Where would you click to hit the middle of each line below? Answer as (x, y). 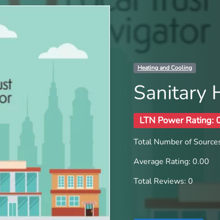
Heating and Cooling (165, 68)
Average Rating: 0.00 (171, 161)
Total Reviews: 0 (163, 181)
